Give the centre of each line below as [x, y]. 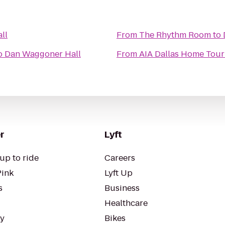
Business [122, 188]
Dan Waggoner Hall [43, 54]
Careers [120, 158]
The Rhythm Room [175, 35]
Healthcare [126, 203]
